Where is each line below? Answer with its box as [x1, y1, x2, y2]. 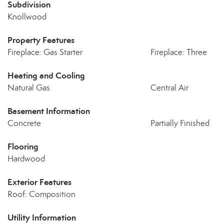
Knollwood [7, 11, 46, 22]
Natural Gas [7, 82, 50, 93]
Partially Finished [150, 118, 209, 128]
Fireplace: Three [150, 47, 207, 57]
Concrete [7, 118, 41, 128]
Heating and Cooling [7, 70, 85, 81]
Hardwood [7, 153, 45, 164]
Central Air [150, 82, 188, 93]
